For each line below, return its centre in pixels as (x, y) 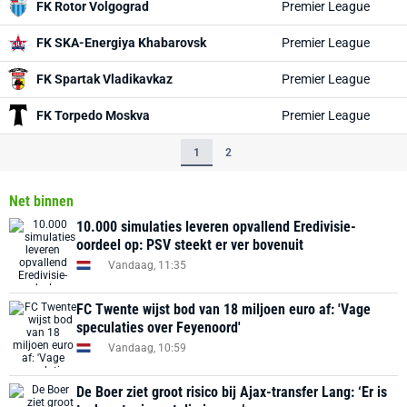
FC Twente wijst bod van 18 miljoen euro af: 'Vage (223, 309)
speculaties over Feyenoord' (159, 328)
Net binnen (41, 201)
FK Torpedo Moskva (93, 115)
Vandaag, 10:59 (147, 347)
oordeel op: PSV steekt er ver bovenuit (190, 245)
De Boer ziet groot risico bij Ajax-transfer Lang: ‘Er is (232, 392)
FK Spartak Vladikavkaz (104, 79)
